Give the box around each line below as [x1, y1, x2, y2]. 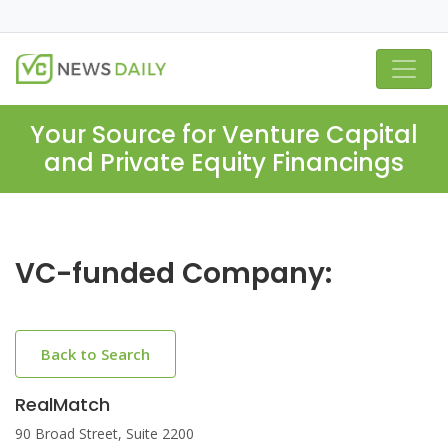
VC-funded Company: [15, 254, 332, 293]
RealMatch [15, 392, 110, 417]
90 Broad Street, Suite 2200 [15, 424, 194, 443]
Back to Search [41, 344, 150, 364]
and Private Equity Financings [44, 146, 404, 179]
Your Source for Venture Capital [30, 118, 418, 151]
